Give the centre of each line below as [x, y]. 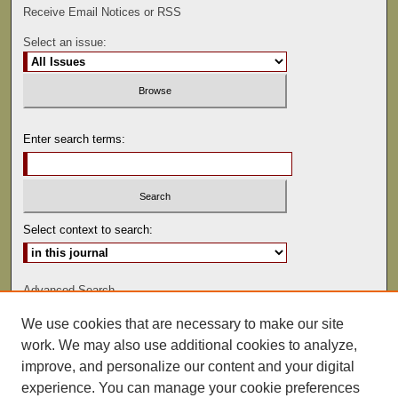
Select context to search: [88, 230]
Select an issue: [65, 43]
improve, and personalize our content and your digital [188, 366]
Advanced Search [69, 291]
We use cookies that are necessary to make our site [183, 324]
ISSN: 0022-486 [199, 330]
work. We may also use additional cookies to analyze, [189, 345]
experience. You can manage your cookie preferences [191, 388]
